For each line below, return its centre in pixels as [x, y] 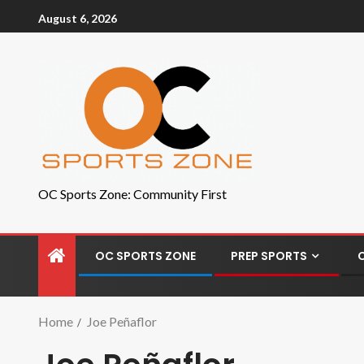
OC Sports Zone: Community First [132, 194]
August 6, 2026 [78, 18]
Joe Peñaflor [122, 321]
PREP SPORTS [269, 256]
